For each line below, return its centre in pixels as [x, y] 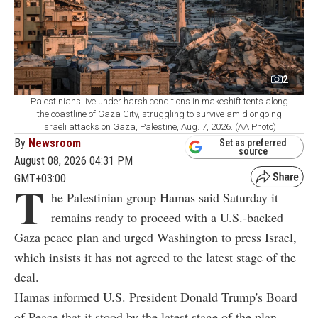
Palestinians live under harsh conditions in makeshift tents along [159, 102]
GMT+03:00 [40, 179]
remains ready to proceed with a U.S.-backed [167, 218]
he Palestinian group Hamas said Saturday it [165, 198]
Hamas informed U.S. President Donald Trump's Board [156, 297]
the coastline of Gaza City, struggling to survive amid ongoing [159, 114]
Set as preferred [253, 142]
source [253, 151]
